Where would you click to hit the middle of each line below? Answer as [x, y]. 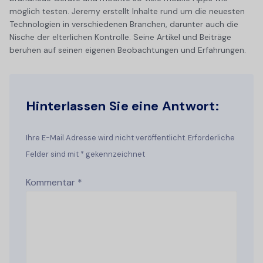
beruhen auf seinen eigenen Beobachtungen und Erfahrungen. [128, 50]
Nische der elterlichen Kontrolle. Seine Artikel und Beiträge [120, 37]
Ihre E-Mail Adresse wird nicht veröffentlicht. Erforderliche [130, 138]
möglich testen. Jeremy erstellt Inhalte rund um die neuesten [127, 11]
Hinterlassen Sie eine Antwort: [122, 106]
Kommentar [52, 183]
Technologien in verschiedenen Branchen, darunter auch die [124, 24]
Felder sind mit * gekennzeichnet [85, 154]
